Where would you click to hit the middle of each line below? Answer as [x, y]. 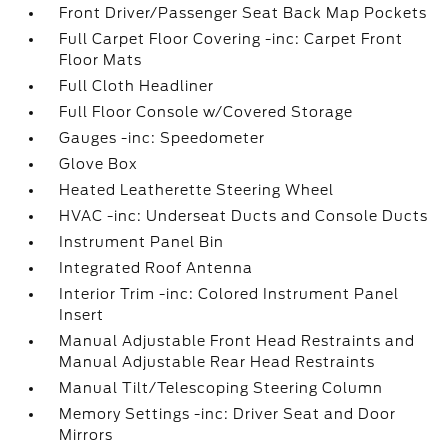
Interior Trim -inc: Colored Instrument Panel [229, 294]
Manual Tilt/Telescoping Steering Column [221, 388]
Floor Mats [101, 60]
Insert [82, 315]
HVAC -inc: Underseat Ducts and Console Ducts [244, 216]
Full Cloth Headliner [137, 86]
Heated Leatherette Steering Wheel [197, 190]
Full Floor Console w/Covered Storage [206, 112]
